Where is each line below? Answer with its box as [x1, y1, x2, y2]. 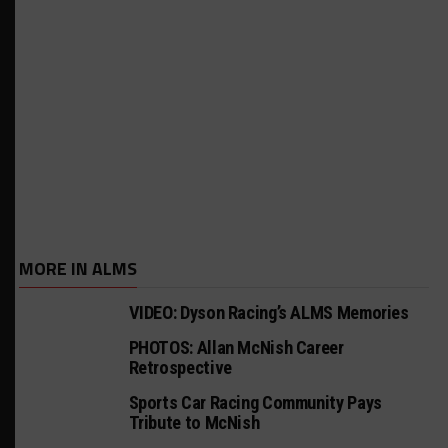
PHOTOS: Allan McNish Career [128, 337, 344, 358]
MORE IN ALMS [18, 255, 137, 282]
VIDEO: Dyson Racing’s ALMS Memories [128, 302, 409, 323]
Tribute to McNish [128, 412, 260, 433]
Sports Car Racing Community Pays [128, 392, 382, 413]
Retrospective [128, 357, 232, 378]
